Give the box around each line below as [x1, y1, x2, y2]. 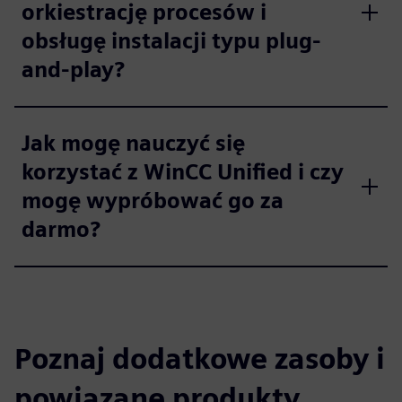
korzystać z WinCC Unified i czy [22, 158, 344, 185]
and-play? [22, 56, 125, 83]
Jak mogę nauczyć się [22, 129, 245, 156]
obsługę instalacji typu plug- [22, 27, 321, 54]
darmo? [22, 215, 100, 242]
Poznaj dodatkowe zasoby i [14, 340, 385, 376]
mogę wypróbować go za [22, 187, 284, 214]
